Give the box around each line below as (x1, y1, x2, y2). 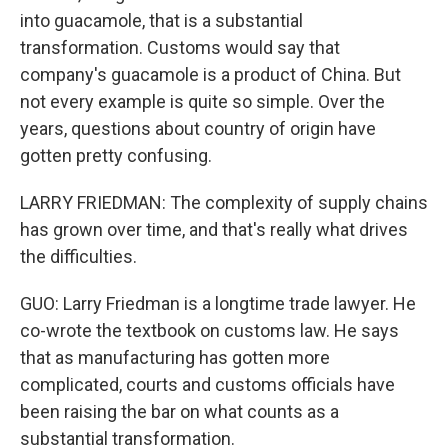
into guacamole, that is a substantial (20, 10, 303, 31)
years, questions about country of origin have (20, 118, 376, 139)
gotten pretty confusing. (20, 145, 212, 166)
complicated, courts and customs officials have (20, 374, 395, 395)
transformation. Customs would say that (20, 37, 340, 58)
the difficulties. (20, 246, 137, 267)
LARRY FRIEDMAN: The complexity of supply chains (20, 192, 428, 213)
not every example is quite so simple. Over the (20, 91, 385, 112)
